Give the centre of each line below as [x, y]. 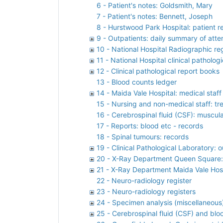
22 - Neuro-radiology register [144, 180]
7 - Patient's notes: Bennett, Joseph [155, 16]
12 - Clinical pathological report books [158, 71]
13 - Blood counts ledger [137, 82]
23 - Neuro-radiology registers [146, 191]
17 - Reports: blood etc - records [150, 125]
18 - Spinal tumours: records [143, 136]
